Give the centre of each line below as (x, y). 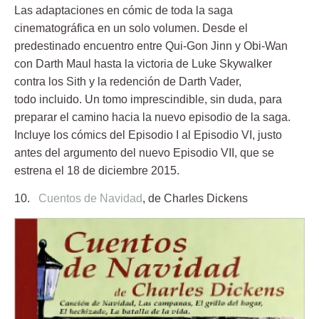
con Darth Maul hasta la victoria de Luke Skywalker (143, 64)
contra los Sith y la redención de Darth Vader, (128, 82)
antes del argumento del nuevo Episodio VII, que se (144, 153)
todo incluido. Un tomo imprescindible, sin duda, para (148, 100)
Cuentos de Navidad (90, 199)
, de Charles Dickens (197, 199)
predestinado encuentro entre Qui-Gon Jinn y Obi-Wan (151, 46)
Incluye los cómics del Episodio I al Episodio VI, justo (148, 135)
